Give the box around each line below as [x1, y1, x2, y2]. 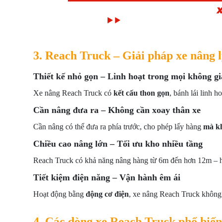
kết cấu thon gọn [113, 89, 169, 97]
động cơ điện [86, 190, 129, 198]
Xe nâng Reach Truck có [33, 89, 113, 97]
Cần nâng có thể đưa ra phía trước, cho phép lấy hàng [33, 122, 203, 131]
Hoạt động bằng [33, 190, 86, 198]
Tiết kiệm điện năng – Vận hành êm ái [33, 172, 180, 182]
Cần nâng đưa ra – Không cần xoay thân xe [33, 105, 201, 115]
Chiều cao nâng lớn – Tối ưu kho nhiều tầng [33, 139, 203, 149]
